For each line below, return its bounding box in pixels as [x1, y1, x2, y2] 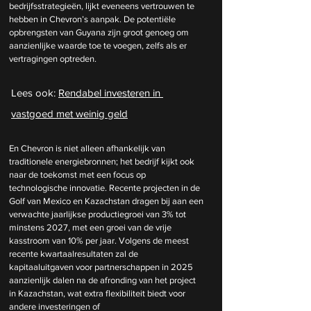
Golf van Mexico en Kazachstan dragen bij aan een [9, 195, 205, 206]
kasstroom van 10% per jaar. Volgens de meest [9, 235, 191, 246]
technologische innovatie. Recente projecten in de [9, 182, 202, 193]
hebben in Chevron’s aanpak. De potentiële [9, 13, 178, 24]
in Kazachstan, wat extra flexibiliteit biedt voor [9, 287, 187, 299]
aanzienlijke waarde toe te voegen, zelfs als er [9, 40, 189, 51]
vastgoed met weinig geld [11, 107, 128, 119]
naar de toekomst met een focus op [9, 169, 148, 180]
